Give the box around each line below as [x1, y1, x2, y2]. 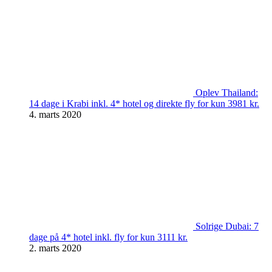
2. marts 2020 [29, 243, 81, 253]
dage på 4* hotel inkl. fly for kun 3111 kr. [29, 232, 188, 242]
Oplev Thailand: [195, 87, 258, 98]
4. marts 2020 [29, 109, 81, 120]
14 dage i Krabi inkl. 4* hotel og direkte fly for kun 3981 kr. [29, 98, 259, 109]
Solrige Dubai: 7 [195, 221, 259, 231]
